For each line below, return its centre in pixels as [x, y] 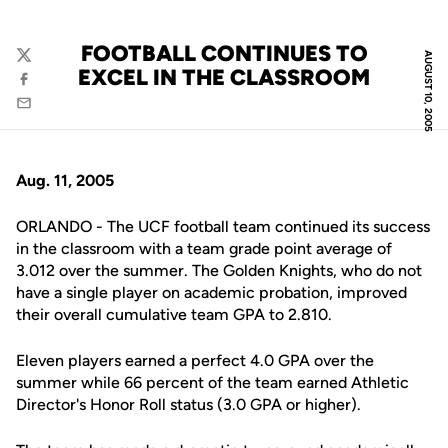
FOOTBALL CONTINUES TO [224, 53]
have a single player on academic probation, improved [211, 292]
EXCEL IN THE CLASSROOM [224, 77]
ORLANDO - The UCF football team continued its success [223, 226]
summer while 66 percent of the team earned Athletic [212, 382]
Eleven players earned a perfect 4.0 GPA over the [195, 360]
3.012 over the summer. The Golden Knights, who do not [219, 270]
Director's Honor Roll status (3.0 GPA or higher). [188, 404]
